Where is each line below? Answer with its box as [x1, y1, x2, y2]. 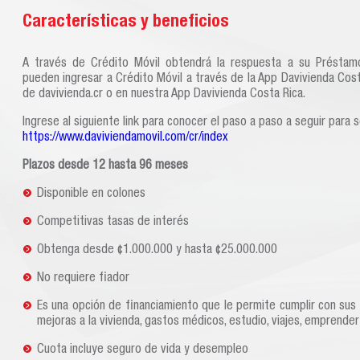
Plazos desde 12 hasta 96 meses [22, 160, 188, 173]
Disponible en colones [37, 188, 145, 201]
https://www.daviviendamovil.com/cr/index [22, 132, 228, 145]
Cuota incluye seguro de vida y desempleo [37, 344, 248, 357]
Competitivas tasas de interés [37, 216, 189, 229]
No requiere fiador [37, 272, 129, 285]
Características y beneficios [22, 14, 229, 31]
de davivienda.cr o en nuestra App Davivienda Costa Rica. [22, 88, 305, 101]
